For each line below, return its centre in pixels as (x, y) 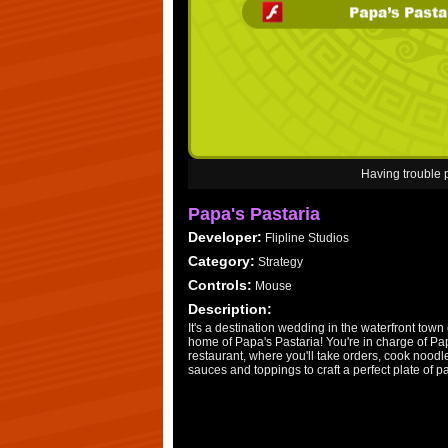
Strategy (280, 262)
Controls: (220, 285)
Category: (221, 261)
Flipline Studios (307, 238)
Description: (230, 309)
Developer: (225, 237)
